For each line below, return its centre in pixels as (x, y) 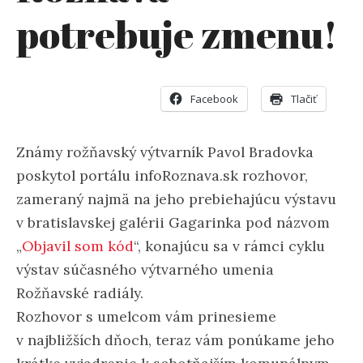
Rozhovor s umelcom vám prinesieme (146, 316)
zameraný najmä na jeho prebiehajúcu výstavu (176, 199)
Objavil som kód (78, 246)
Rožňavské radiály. (80, 293)
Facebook (214, 98)
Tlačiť (304, 98)
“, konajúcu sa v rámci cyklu (229, 246)
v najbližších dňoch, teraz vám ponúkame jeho (175, 340)
